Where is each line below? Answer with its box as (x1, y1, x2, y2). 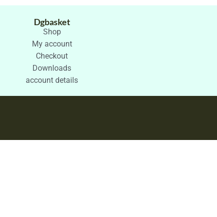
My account (31, 39, 72, 48)
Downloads (32, 63, 71, 73)
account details (26, 75, 78, 85)
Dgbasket (33, 16, 70, 27)
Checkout (36, 51, 68, 61)
